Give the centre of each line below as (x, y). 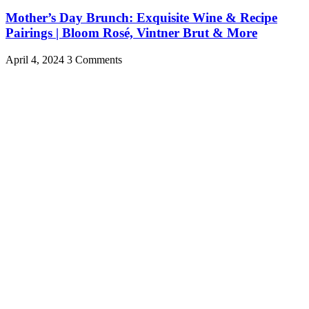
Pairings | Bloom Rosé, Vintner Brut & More (131, 33)
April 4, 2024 (36, 59)
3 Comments (94, 59)
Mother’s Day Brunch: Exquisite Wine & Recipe (141, 18)
